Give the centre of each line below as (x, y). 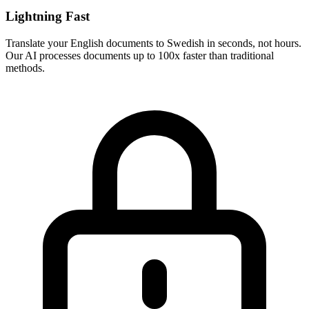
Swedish (186, 43)
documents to (135, 43)
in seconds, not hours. (253, 43)
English (87, 43)
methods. (25, 68)
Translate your (38, 43)
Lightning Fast (48, 16)
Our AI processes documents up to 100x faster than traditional (140, 55)
